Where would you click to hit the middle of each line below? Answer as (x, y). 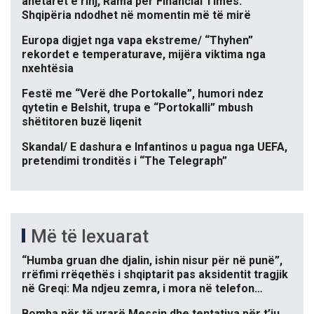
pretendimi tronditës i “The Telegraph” (124, 161)
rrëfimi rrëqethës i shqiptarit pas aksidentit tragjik (155, 275)
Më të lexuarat (90, 237)
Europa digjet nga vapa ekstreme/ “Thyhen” (137, 41)
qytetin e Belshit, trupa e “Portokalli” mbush (137, 108)
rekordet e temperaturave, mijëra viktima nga (144, 55)
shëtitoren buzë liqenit (82, 122)
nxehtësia (48, 69)
